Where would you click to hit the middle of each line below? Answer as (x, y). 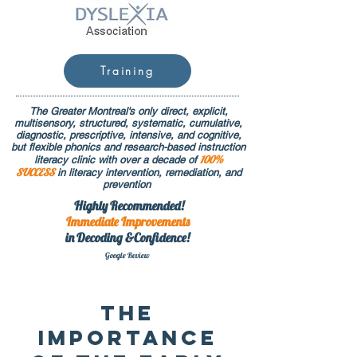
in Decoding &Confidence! (127, 237)
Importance (127, 337)
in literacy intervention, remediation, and (149, 172)
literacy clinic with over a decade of (116, 159)
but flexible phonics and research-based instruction (128, 147)
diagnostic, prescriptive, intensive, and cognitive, (128, 135)
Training (127, 71)
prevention (128, 184)
